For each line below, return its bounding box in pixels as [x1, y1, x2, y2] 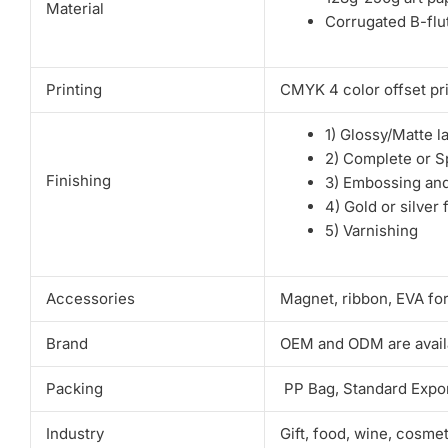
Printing [46, 79, 102, 99]
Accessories [46, 288, 135, 308]
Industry [46, 423, 104, 443]
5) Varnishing [325, 220, 418, 240]
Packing [46, 378, 103, 398]
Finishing [46, 170, 111, 190]
